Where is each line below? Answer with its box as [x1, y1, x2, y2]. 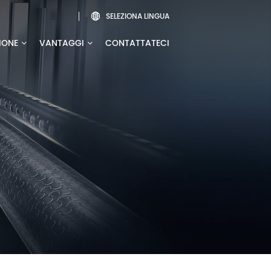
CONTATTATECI [105, 37, 169, 49]
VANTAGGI [39, 37, 84, 49]
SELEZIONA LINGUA [106, 11, 169, 21]
